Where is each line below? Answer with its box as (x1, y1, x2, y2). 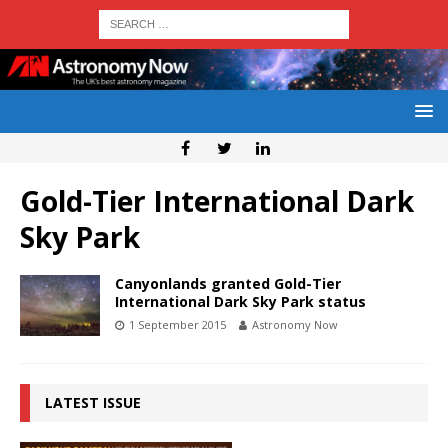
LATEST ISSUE (45, 393, 141, 413)
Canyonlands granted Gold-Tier (115, 274, 341, 294)
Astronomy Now (252, 317, 338, 333)
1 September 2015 (129, 317, 226, 333)
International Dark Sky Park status (115, 292, 366, 312)
